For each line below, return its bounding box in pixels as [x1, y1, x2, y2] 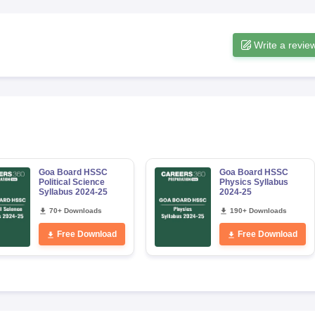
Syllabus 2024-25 [38, 187, 108, 197]
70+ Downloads [49, 207, 102, 214]
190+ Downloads [229, 207, 287, 214]
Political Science [38, 177, 105, 187]
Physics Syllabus [219, 177, 288, 187]
